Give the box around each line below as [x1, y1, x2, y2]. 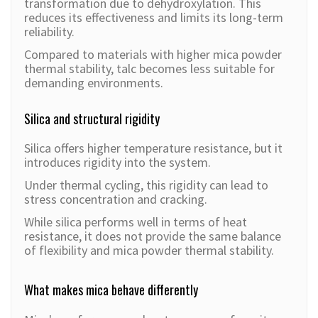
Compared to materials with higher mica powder [24, 46, 282, 63]
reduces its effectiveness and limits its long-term [24, 9, 283, 26]
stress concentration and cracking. [24, 191, 207, 208]
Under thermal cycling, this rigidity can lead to [24, 177, 268, 194]
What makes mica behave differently [24, 280, 198, 300]
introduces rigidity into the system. [24, 154, 211, 171]
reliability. [24, 23, 75, 40]
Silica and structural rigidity [24, 109, 160, 128]
